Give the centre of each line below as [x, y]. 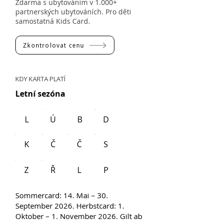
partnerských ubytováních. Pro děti [73, 12]
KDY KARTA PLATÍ [40, 79]
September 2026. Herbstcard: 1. [70, 206]
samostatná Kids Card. [53, 21]
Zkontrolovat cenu [54, 45]
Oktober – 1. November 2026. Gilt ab [79, 216]
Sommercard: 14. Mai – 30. [62, 195]
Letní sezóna [40, 94]
